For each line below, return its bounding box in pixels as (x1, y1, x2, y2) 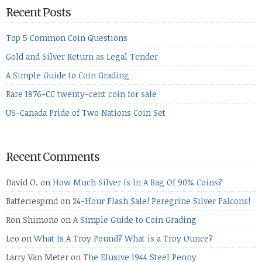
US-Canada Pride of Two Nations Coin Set (6, 106, 166, 118)
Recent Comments (6, 150, 99, 164)
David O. (6, 176, 38, 188)
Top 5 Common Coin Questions (6, 32, 127, 43)
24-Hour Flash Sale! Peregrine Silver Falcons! (73, 195, 250, 206)
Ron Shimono (6, 213, 58, 225)
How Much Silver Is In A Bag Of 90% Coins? (53, 176, 222, 188)
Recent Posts (6, 5, 71, 19)
